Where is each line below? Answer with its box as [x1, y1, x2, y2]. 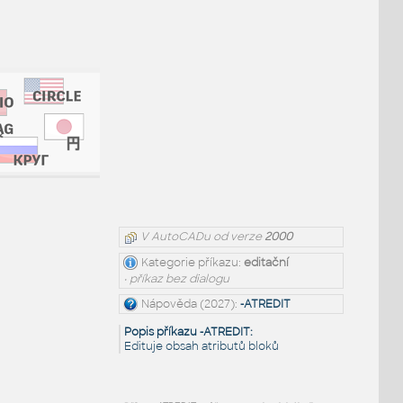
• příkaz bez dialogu [123, 272, 230, 287]
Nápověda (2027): [141, 297, 241, 312]
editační [244, 255, 290, 271]
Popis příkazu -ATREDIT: [124, 325, 254, 340]
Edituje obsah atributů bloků [124, 339, 280, 354]
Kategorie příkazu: [141, 255, 245, 271]
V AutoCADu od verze [138, 229, 265, 245]
